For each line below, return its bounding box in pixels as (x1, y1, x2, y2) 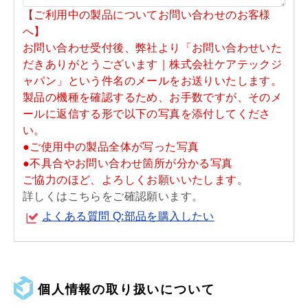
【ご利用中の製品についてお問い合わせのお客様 (23, 9, 271, 21)
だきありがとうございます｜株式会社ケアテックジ (23, 58, 283, 70)
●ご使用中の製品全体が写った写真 (23, 141, 199, 153)
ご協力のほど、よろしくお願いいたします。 (23, 174, 248, 186)
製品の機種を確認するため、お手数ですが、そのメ (23, 91, 283, 103)
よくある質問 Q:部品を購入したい (42, 210, 214, 222)
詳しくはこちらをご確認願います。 (23, 190, 203, 202)
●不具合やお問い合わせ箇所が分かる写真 (23, 157, 233, 169)
